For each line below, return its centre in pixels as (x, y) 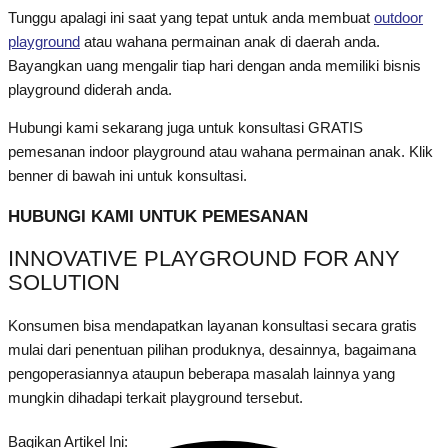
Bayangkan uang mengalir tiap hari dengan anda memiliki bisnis (214, 65)
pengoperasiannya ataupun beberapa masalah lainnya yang (201, 373)
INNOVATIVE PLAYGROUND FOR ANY (204, 259)
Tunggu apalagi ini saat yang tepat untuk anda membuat (191, 17)
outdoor (398, 17)
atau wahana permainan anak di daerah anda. (230, 41)
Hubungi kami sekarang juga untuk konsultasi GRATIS (185, 128)
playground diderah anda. (90, 89)
